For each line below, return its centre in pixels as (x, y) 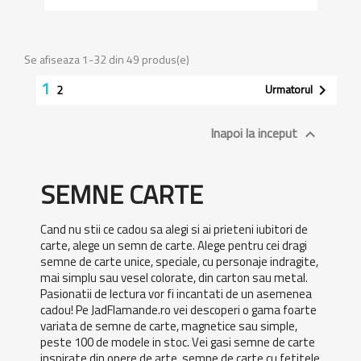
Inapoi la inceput (255, 133)
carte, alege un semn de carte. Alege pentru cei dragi (174, 245)
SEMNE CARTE (122, 194)
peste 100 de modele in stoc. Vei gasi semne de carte (178, 342)
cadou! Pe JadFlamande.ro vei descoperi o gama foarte (178, 310)
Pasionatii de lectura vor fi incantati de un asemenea (176, 294)
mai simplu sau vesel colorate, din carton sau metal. (174, 278)
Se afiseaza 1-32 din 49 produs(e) (107, 59)
